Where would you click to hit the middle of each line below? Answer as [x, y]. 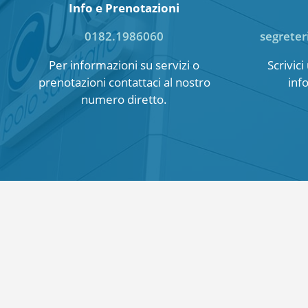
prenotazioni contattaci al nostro [124, 82]
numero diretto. [124, 99]
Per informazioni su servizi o [124, 65]
